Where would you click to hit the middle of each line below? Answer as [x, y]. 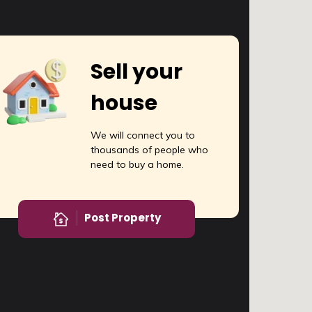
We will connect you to [143, 135]
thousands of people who [150, 150]
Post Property [122, 218]
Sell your [137, 72]
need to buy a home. [138, 165]
